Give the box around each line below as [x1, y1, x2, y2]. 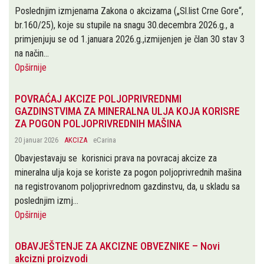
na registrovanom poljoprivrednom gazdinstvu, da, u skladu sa [15, 181, 240, 192]
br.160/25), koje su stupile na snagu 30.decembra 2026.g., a [15, 19, 234, 31]
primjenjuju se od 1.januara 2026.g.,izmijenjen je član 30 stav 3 [15, 34, 247, 45]
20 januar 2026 [15, 136, 58, 144]
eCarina [93, 136, 116, 144]
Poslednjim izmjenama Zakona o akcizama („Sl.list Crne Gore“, [15, 5, 243, 16]
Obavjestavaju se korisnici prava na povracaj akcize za [15, 153, 217, 164]
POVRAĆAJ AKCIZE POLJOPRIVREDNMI [15, 93, 181, 105]
